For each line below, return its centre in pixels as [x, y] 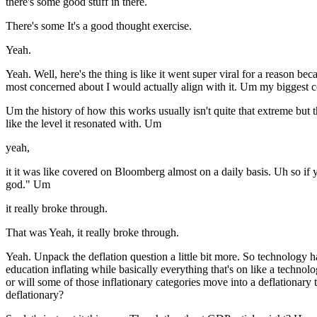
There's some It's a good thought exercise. [99, 26]
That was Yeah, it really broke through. [92, 233]
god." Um [28, 185]
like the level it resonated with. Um [83, 124]
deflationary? [35, 295]
